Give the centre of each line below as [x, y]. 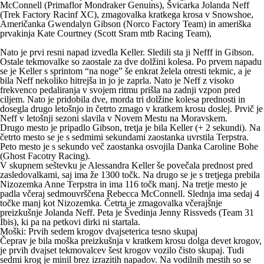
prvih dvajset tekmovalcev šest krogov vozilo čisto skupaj [115, 250]
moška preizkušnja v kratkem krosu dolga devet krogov [157, 241]
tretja [133, 128]
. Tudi [233, 250]
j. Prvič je [245, 109]
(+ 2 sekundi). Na [227, 128]
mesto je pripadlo [58, 128]
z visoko [217, 81]
